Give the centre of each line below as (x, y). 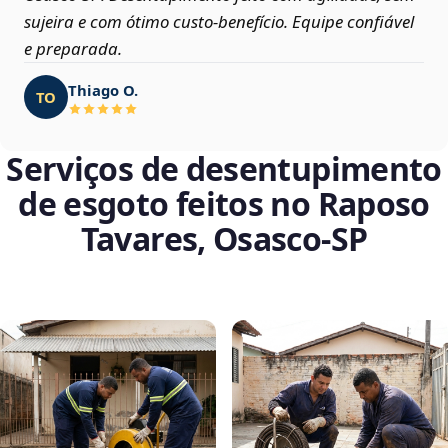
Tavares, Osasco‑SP (224, 239)
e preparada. (73, 49)
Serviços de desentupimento (224, 169)
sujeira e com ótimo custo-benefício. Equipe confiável (219, 22)
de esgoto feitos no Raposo (224, 204)
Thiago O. (103, 89)
